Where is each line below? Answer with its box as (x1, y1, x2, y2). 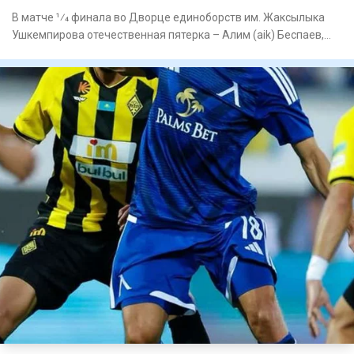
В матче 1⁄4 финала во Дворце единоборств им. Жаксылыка (12, 11, 325, 24)
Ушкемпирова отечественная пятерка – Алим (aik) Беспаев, (12, 28, 324, 42)
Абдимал (12, 46, 60, 59)
